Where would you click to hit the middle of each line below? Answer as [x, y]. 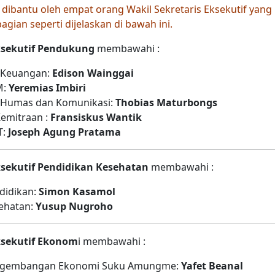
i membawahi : [112, 241]
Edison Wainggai [93, 73]
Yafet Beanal [212, 266]
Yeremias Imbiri [47, 88]
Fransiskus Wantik [96, 117]
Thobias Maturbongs [166, 103]
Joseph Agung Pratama [64, 132]
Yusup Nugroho [74, 206]
